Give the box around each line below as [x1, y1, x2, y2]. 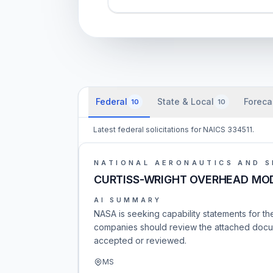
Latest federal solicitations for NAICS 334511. [93, 125, 254, 134]
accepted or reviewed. [94, 235, 186, 246]
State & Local [157, 96, 214, 107]
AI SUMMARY [94, 196, 161, 204]
